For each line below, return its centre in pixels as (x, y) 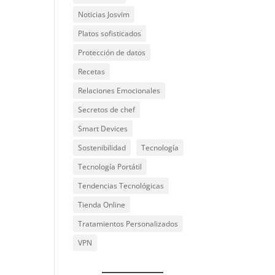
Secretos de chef (107, 109)
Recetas (92, 71)
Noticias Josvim (104, 14)
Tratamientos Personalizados (128, 223)
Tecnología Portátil (110, 166)
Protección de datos (112, 52)
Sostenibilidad (102, 147)
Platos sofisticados (110, 33)
